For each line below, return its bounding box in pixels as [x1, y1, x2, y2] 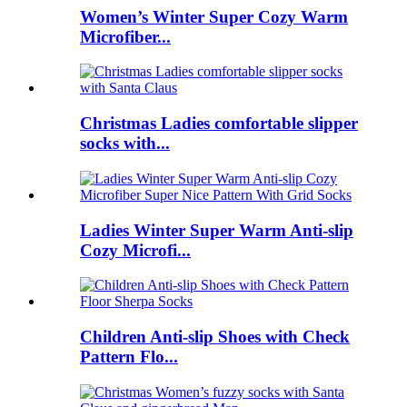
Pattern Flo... [80, 347, 178, 367]
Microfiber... [80, 26, 171, 46]
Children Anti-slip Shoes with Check [80, 327, 350, 347]
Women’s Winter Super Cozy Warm [80, 6, 348, 26]
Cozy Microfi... [80, 240, 191, 260]
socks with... [80, 134, 170, 154]
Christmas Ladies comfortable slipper [80, 114, 358, 134]
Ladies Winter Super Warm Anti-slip [80, 220, 353, 240]
